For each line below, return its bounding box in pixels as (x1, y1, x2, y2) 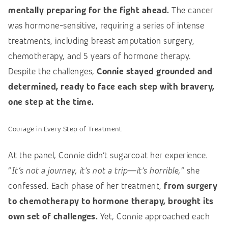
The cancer (169, 5, 213, 16)
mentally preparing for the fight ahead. (8, 5, 169, 16)
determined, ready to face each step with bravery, (8, 81, 215, 92)
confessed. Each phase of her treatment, (8, 180, 164, 191)
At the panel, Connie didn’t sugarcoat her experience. (8, 150, 208, 161)
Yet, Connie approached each (98, 211, 210, 222)
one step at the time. (8, 96, 94, 107)
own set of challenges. (8, 211, 98, 222)
